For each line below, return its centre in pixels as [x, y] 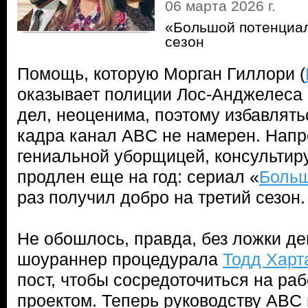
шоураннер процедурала [120, 259]
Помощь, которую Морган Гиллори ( [161, 74]
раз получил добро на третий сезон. [161, 197]
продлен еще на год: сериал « [138, 177]
